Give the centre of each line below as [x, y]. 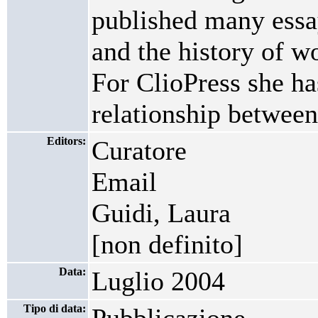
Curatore [139, 150]
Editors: [66, 141]
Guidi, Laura [161, 213]
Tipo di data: [55, 308]
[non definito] [167, 244]
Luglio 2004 [158, 281]
